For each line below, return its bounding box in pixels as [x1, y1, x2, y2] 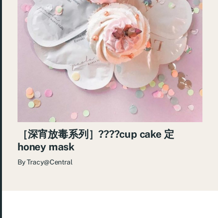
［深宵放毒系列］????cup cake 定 [18, 128, 174, 141]
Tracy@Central [26, 158, 73, 166]
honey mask [18, 141, 74, 153]
